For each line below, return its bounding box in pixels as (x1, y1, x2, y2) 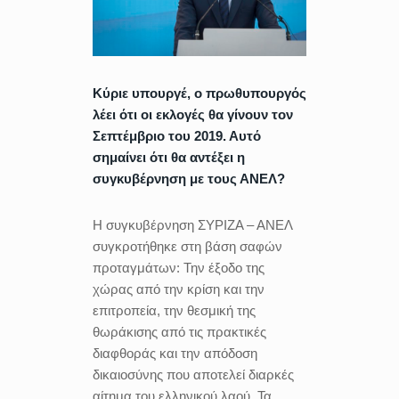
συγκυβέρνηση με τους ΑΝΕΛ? (93, 170, 285, 186)
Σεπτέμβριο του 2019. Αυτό (93, 127, 261, 143)
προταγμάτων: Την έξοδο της (93, 259, 265, 275)
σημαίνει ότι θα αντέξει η (93, 149, 245, 165)
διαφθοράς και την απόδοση (93, 345, 257, 361)
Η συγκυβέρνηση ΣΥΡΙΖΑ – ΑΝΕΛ (93, 216, 292, 232)
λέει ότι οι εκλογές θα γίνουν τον (93, 106, 293, 122)
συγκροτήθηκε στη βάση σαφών (93, 238, 282, 254)
